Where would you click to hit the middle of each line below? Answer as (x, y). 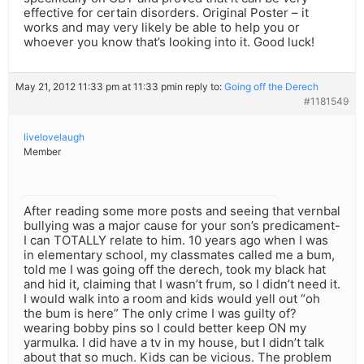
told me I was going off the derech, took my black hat (175, 270)
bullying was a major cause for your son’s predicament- (182, 226)
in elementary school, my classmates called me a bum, (179, 255)
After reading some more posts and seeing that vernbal (182, 211)
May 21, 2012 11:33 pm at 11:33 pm (95, 87)
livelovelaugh (54, 137)
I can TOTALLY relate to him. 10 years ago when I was (176, 240)
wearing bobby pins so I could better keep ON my (165, 328)
